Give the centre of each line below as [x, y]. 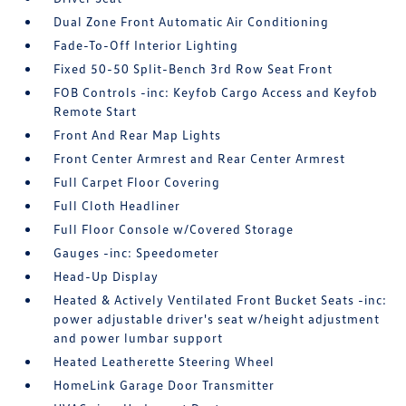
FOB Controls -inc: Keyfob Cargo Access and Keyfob [216, 92]
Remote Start [96, 111]
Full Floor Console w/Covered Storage [174, 229]
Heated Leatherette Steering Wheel [164, 361]
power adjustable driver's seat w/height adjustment [217, 319]
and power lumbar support [139, 338]
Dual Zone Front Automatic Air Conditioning [192, 21]
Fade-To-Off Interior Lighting [146, 45]
